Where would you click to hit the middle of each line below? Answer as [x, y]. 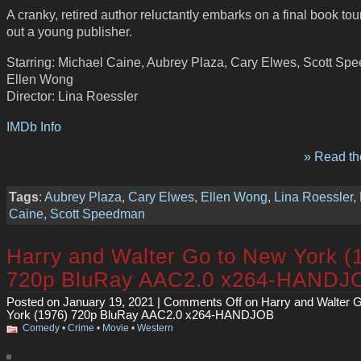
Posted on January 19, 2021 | [85, 303]
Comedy [41, 328]
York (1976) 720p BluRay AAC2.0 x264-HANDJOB [140, 315]
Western [155, 328]
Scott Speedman [98, 213]
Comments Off [203, 303]
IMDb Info [34, 126]
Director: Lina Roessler [72, 95]
